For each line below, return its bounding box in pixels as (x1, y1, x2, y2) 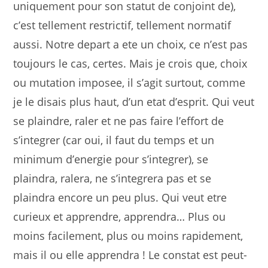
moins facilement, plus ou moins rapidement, (13, 228, 243, 243)
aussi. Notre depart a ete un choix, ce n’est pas (13, 36, 248, 51)
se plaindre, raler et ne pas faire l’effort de (13, 113, 224, 128)
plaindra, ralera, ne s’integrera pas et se (13, 170, 212, 185)
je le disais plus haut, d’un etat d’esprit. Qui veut (13, 94, 255, 109)
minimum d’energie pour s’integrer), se (13, 151, 209, 166)
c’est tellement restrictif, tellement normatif (13, 17, 232, 32)
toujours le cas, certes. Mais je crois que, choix (13, 56, 248, 71)
